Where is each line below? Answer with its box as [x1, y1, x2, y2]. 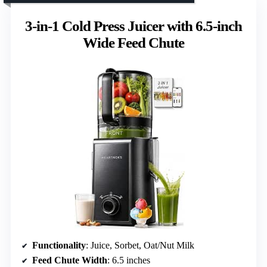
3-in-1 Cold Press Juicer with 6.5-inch [25, 18, 242, 35]
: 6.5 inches [107, 254, 150, 265]
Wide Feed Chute [83, 35, 184, 51]
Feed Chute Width [32, 254, 107, 265]
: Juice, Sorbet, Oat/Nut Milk [86, 240, 194, 250]
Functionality [32, 240, 86, 250]
